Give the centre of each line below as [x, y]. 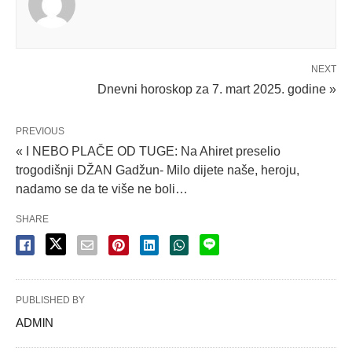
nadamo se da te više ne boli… [102, 189]
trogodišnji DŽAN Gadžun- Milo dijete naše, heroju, [158, 170]
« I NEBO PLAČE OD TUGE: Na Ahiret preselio [148, 151]
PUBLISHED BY [50, 300]
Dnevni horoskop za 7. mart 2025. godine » [217, 89]
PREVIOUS [40, 131]
